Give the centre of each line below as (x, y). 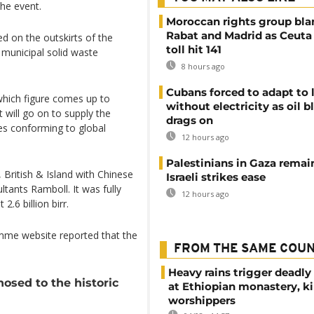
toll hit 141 (194, 49)
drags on (190, 120)
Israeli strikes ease (216, 177)
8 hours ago (202, 66)
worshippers (202, 300)
